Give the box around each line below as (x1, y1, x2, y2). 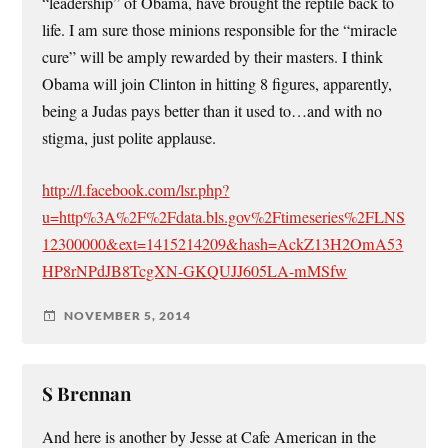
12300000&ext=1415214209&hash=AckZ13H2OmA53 (42, 232, 404, 255)
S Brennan (42, 380, 132, 406)
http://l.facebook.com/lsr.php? (42, 178, 230, 201)
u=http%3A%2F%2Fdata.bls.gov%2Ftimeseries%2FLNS (42, 205, 406, 228)
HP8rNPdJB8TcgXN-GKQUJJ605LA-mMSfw (42, 259, 348, 282)
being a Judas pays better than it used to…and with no (42, 100, 383, 123)
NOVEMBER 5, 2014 (64, 308, 192, 323)
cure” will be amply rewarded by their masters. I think (42, 46, 384, 69)
